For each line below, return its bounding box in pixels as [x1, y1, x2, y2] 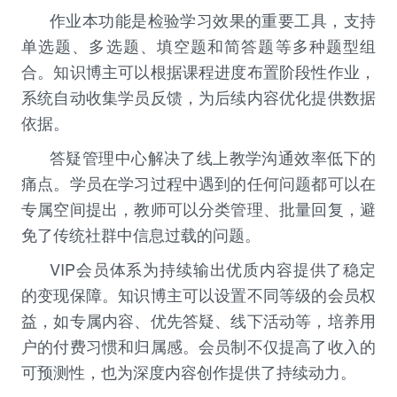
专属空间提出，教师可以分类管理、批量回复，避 [21, 197, 376, 221]
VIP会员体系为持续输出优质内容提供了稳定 [50, 257, 376, 281]
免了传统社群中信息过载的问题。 [21, 222, 261, 246]
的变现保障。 [21, 283, 119, 307]
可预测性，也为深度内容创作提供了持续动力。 [21, 360, 356, 384]
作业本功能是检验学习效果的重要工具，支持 [50, 8, 376, 32]
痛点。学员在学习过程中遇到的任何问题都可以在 [21, 171, 376, 195]
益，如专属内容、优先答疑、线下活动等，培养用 [21, 308, 376, 332]
